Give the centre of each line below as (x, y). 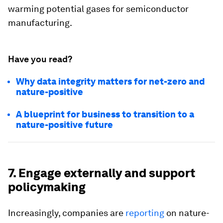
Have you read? (40, 59)
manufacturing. (40, 23)
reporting (145, 213)
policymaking (47, 187)
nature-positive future (64, 125)
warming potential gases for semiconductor (98, 9)
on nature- (187, 213)
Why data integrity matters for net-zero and (110, 82)
